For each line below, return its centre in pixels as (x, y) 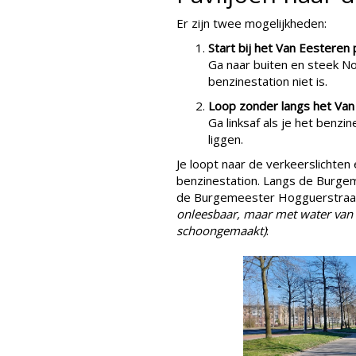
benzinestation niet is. (268, 81)
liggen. (226, 139)
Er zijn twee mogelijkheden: (252, 23)
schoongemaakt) (221, 231)
